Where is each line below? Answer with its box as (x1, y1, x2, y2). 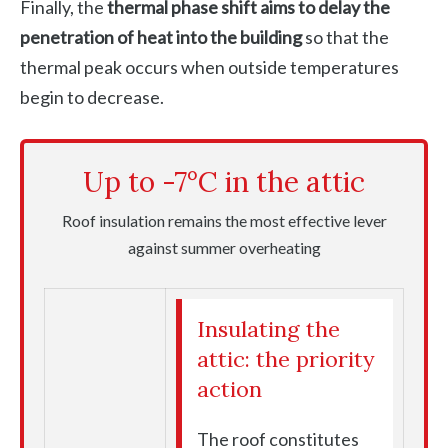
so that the (302, 26, 389, 49)
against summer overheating (127, 238, 321, 258)
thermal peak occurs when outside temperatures (20, 56, 399, 79)
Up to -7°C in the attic (83, 164, 365, 201)
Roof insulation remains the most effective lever (61, 211, 387, 231)
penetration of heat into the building (20, 26, 302, 49)
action (197, 375, 262, 404)
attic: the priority (197, 345, 375, 374)
